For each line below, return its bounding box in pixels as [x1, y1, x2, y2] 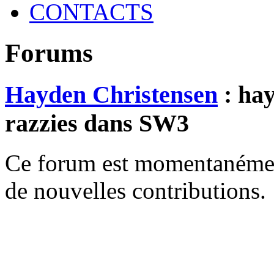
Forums [5, 39, 93, 68]
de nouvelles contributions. [5, 177, 266, 204]
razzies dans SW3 [5, 109, 189, 138]
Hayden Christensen [5, 81, 218, 109]
